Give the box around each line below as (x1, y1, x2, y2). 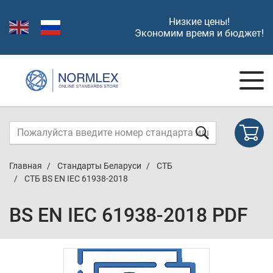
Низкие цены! (169, 16, 230, 27)
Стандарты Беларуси (57, 161, 141, 171)
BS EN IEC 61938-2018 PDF (9, 204, 248, 227)
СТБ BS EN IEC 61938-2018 (24, 174, 128, 183)
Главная (9, 161, 42, 171)
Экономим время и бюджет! (135, 27, 264, 39)
